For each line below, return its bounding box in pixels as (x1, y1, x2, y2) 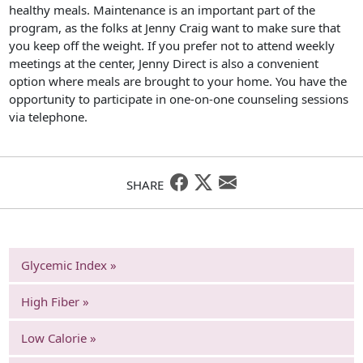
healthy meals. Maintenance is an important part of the (9, 2, 316, 19)
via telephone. (9, 109, 88, 126)
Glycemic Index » (21, 256, 117, 273)
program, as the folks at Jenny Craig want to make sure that (9, 19, 341, 36)
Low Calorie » (21, 329, 97, 346)
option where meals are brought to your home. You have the (9, 73, 348, 90)
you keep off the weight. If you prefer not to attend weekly (9, 37, 335, 54)
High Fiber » (21, 293, 90, 310)
